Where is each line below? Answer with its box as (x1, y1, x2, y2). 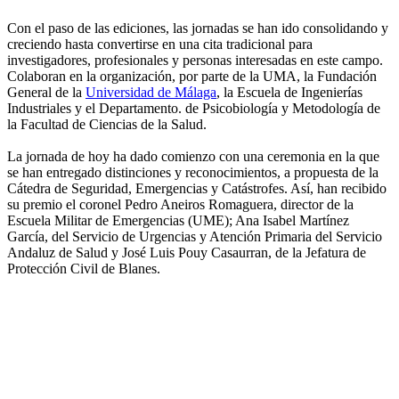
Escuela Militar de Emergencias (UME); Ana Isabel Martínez (7, 213, 349, 229)
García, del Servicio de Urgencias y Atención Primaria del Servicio (7, 229, 382, 245)
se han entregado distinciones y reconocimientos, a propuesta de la (7, 165, 379, 181)
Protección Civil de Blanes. (7, 261, 160, 277)
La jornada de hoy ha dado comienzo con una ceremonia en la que (7, 149, 379, 165)
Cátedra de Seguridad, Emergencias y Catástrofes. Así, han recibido (7, 181, 387, 197)
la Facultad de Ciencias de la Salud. (7, 117, 207, 133)
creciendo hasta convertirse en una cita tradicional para (7, 37, 313, 53)
